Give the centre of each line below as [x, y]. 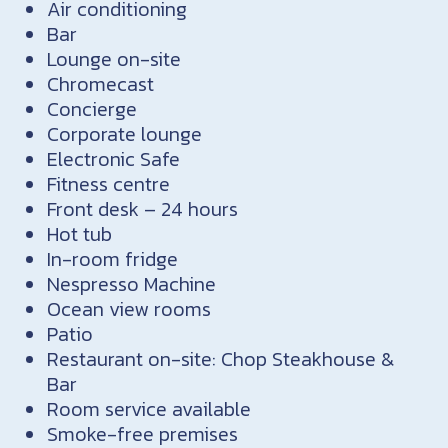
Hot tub [80, 233]
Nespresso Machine [132, 283]
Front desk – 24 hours [143, 208]
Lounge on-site [114, 58]
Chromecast [101, 83]
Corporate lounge [125, 133]
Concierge [92, 108]
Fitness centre [109, 183]
